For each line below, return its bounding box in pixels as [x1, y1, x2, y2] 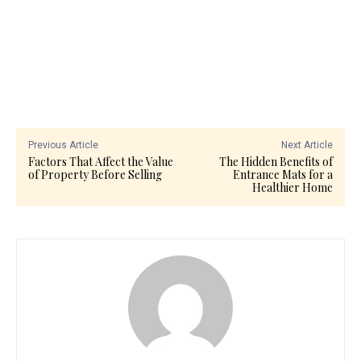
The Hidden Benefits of [218, 154, 333, 170]
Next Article [280, 139, 333, 151]
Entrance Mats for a [232, 167, 333, 183]
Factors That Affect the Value [28, 154, 173, 170]
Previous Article [28, 139, 98, 151]
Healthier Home [251, 180, 333, 196]
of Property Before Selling [28, 167, 162, 183]
